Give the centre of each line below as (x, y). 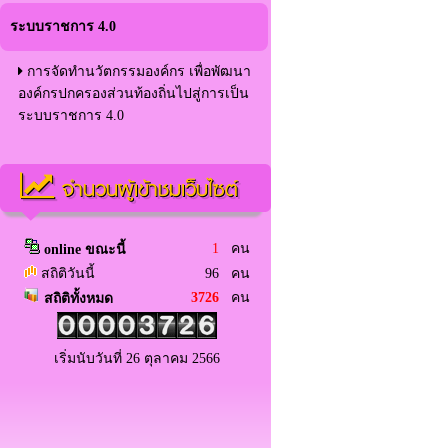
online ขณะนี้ (85, 249)
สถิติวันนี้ (66, 273)
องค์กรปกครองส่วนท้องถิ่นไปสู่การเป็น (133, 93)
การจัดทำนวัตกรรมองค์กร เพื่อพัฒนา (137, 71)
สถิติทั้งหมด (76, 298)
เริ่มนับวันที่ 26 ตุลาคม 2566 (137, 358)
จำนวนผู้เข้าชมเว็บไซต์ (146, 188)
